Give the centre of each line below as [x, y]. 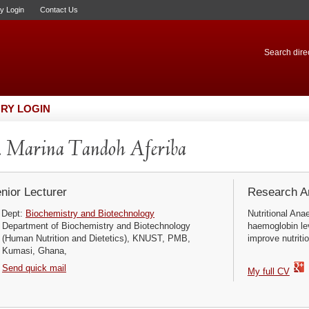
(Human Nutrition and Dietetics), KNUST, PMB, [96, 238]
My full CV [268, 271]
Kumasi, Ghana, [34, 251]
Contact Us [59, 10]
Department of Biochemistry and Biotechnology [96, 226]
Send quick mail [34, 268]
